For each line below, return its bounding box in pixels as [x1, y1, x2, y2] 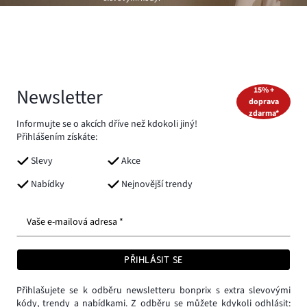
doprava [248, 95, 279, 108]
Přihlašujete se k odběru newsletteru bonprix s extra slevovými [16, 283, 291, 297]
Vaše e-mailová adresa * [27, 215, 123, 230]
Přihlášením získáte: [16, 130, 97, 144]
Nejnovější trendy [121, 177, 193, 192]
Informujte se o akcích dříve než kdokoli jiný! [16, 116, 197, 131]
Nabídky [31, 177, 64, 192]
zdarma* [248, 107, 279, 119]
